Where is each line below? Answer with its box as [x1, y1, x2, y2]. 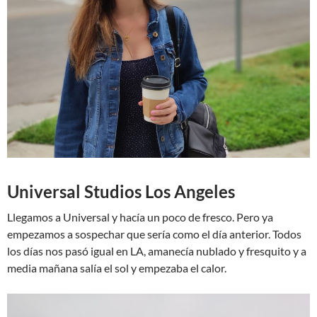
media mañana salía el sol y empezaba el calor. [7, 260, 226, 275]
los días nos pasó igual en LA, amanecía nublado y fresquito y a [7, 243, 306, 258]
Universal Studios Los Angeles [7, 180, 235, 202]
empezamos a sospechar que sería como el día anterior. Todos [7, 226, 301, 241]
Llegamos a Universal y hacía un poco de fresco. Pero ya [7, 209, 273, 224]
